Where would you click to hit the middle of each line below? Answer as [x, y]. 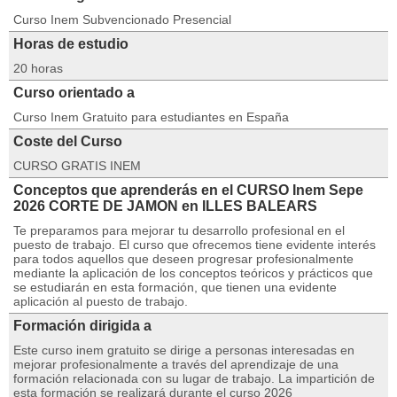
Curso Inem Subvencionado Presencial [122, 19]
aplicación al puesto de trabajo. [101, 301]
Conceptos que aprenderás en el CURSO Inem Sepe [188, 190]
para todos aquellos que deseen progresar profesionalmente [183, 259]
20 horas [38, 68]
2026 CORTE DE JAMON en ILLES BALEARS [165, 206]
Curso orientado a [74, 93]
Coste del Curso [68, 141]
